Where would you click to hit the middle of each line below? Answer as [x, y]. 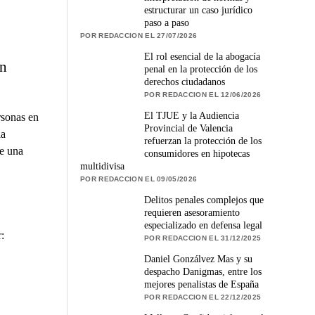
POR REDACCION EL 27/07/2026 [139, 35]
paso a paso [167, 22]
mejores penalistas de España [202, 284]
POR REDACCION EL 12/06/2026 [203, 94]
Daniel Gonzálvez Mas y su [199, 259]
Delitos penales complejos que [204, 200]
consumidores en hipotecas [197, 153]
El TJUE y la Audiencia [192, 115]
